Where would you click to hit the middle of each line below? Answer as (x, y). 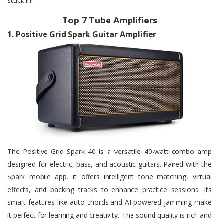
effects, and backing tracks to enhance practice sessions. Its (109, 189)
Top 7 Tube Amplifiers (109, 20)
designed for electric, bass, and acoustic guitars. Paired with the (109, 164)
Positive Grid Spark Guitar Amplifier (86, 34)
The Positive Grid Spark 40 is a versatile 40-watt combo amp (109, 151)
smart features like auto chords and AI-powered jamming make (109, 202)
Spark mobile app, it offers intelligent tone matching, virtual (109, 176)
